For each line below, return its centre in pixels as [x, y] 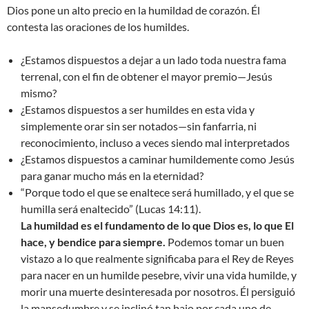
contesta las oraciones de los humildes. [98, 27]
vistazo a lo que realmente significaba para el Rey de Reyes [157, 259]
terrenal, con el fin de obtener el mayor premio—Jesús [147, 77]
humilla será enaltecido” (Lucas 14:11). [111, 209]
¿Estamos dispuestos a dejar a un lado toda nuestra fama [153, 60]
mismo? [39, 93]
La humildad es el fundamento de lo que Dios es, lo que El [157, 226]
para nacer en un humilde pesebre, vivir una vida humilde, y [159, 275]
